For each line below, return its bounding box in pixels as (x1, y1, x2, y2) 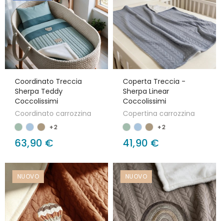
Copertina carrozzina (123, 109, 195, 118)
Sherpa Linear (123, 86, 169, 96)
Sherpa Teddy (15, 86, 63, 96)
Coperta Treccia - (123, 76, 185, 86)
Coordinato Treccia (15, 76, 82, 86)
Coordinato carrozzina (15, 109, 91, 118)
